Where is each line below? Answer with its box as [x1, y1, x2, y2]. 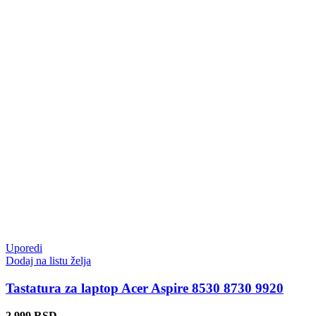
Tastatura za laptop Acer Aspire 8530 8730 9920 [6, 281, 284, 296]
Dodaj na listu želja [6, 255, 91, 267]
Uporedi [6, 242, 42, 255]
